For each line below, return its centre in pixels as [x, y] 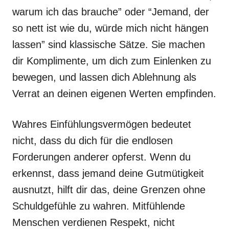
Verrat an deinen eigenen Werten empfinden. [114, 94]
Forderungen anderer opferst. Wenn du [101, 157]
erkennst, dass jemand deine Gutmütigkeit [108, 173]
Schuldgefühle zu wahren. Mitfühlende [99, 206]
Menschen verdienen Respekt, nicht [94, 222]
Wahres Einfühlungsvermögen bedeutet [102, 124]
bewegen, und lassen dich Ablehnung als [104, 77]
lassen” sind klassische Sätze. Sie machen [109, 44]
